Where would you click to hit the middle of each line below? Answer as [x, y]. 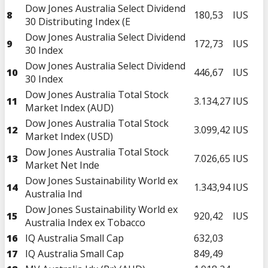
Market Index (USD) [69, 136]
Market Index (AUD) [69, 107]
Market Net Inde [62, 165]
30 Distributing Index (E [78, 21]
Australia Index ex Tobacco [85, 222]
